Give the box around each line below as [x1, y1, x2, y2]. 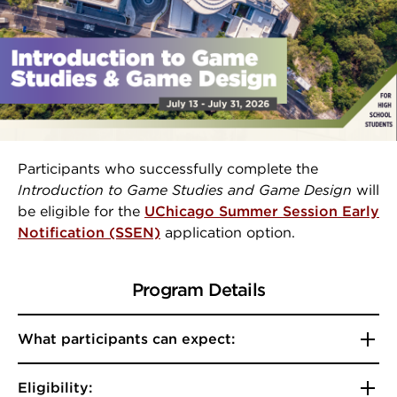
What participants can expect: [18, 331, 235, 347]
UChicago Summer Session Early [144, 203, 379, 220]
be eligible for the [18, 203, 144, 220]
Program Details [132, 279, 265, 300]
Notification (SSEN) [18, 224, 160, 241]
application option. [165, 224, 295, 241]
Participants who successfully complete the [18, 160, 318, 177]
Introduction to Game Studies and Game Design [18, 182, 352, 198]
